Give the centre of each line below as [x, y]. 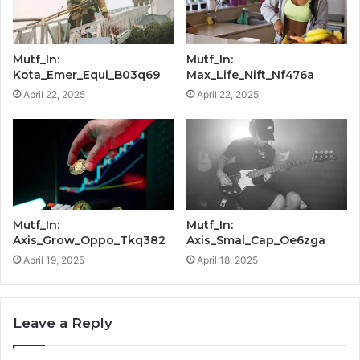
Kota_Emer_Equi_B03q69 [86, 75]
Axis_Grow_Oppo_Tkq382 [89, 241]
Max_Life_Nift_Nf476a [250, 75]
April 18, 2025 [227, 260]
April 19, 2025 [54, 260]
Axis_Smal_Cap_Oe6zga [256, 241]
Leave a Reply [63, 323]
